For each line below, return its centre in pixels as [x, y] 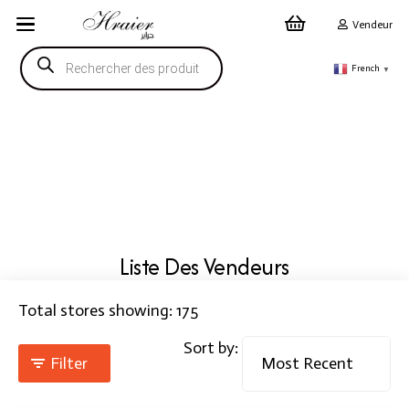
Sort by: [211, 347]
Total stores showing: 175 [108, 310]
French [366, 69]
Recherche [56, 54]
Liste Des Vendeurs [204, 266]
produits [48, 87]
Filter [69, 364]
